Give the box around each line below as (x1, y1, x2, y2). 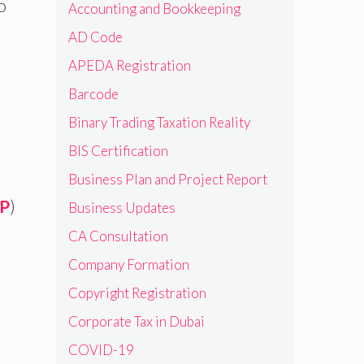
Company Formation (67, 255, 189, 273)
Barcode (67, 84, 119, 102)
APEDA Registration (67, 56, 191, 74)
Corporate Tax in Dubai (67, 312, 205, 330)
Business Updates (67, 198, 175, 216)
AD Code (67, 28, 123, 45)
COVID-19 (67, 340, 134, 358)
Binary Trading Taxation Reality (67, 113, 250, 131)
